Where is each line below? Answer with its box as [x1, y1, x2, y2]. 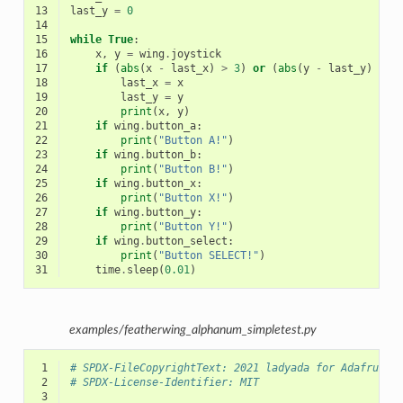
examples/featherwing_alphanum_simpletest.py [68, 323, 317, 336]
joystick [170, 48, 221, 61]
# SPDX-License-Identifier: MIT [69, 376, 259, 390]
